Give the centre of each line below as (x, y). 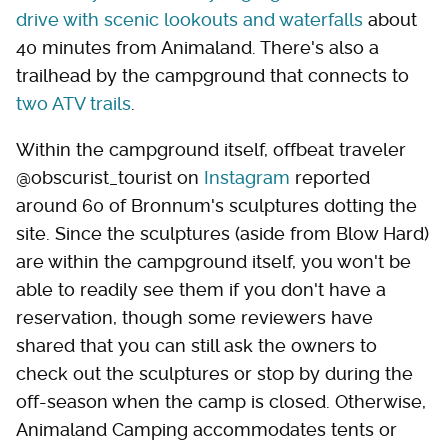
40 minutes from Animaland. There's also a (197, 48)
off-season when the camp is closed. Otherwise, (221, 402)
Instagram (247, 178)
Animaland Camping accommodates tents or (206, 430)
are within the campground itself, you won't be (213, 262)
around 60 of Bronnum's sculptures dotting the (216, 206)
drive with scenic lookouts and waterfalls (189, 20)
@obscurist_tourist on (110, 178)
